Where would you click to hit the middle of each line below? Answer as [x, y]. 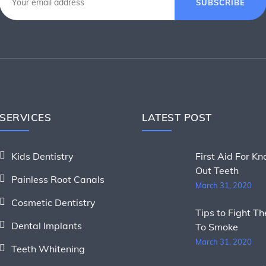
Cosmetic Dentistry [53, 202]
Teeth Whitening [48, 249]
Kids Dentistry [42, 156]
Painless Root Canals [58, 179]
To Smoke [217, 227]
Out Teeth [217, 170]
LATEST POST [177, 117]
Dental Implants [47, 226]
